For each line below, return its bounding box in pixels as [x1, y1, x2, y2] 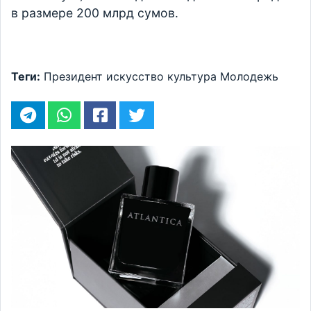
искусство [106, 69, 164, 84]
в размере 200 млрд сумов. [11, 6, 182, 21]
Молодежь [220, 69, 278, 84]
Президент [44, 69, 103, 84]
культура [167, 69, 217, 84]
